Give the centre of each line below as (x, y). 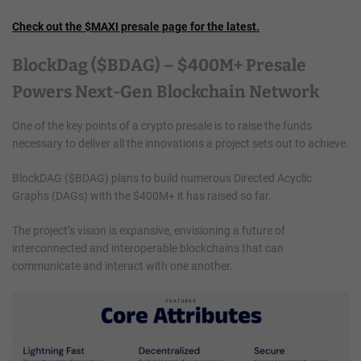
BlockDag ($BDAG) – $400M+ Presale (159, 65)
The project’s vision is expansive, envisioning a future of (149, 230)
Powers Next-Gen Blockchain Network (166, 91)
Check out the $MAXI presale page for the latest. (136, 26)
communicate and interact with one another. (122, 266)
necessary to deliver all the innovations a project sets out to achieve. (180, 143)
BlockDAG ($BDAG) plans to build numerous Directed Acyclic (162, 178)
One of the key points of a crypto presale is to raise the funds (162, 125)
